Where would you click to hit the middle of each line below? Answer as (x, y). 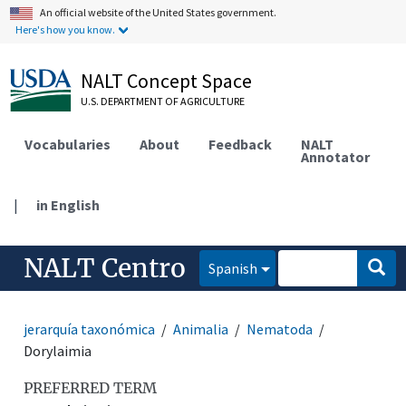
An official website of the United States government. (159, 12)
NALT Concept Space (167, 81)
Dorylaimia (58, 350)
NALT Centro (105, 268)
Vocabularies (68, 144)
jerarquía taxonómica (90, 329)
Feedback (241, 144)
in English (68, 204)
